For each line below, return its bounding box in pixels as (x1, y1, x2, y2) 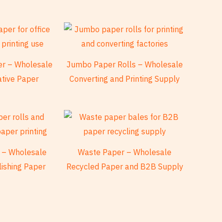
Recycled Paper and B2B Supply (66, 161, 183, 171)
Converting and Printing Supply (69, 73, 180, 84)
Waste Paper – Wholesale (78, 147, 172, 157)
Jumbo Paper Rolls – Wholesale (66, 59, 183, 69)
